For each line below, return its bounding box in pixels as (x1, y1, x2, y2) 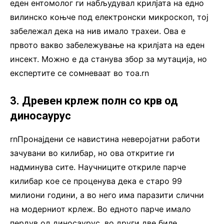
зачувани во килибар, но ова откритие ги (10, 147, 174, 158)
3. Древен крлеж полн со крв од (10, 94, 178, 107)
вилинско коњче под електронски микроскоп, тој (10, 11, 208, 22)
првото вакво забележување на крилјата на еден (10, 39, 204, 50)
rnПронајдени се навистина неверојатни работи (10, 133, 200, 144)
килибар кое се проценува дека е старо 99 (10, 175, 182, 186)
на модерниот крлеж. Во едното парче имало (10, 203, 191, 214)
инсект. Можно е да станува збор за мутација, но (10, 53, 207, 64)
